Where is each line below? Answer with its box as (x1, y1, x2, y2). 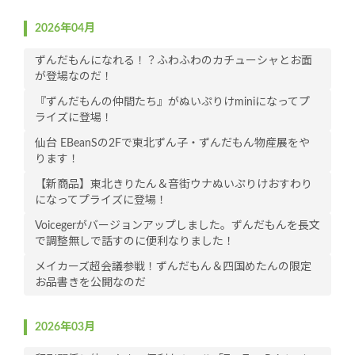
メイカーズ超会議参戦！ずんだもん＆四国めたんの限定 (35, 261, 311, 273)
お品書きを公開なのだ (35, 277, 146, 289)
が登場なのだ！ (35, 71, 113, 83)
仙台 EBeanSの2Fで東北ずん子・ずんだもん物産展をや (35, 138, 310, 150)
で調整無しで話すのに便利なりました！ (35, 236, 235, 248)
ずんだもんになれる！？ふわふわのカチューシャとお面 (35, 55, 312, 67)
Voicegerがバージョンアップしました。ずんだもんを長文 (35, 220, 320, 232)
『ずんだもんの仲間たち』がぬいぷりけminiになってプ (35, 97, 310, 109)
